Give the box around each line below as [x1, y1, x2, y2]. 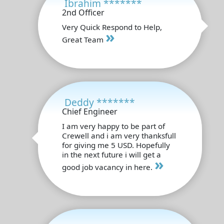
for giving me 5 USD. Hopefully [62, 139, 170, 150]
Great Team [62, 34, 105, 44]
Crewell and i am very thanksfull [62, 130, 176, 140]
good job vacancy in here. [62, 161, 154, 172]
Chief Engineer [62, 105, 117, 117]
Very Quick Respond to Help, [62, 21, 162, 32]
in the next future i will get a [62, 149, 161, 159]
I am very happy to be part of [62, 120, 165, 131]
